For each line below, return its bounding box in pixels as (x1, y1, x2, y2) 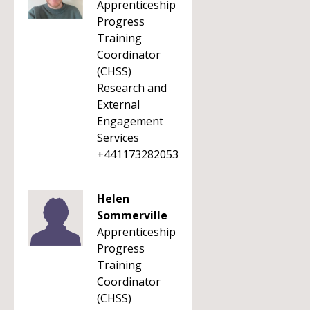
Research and (97, 80, 167, 95)
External (97, 97, 140, 112)
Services (97, 130, 139, 145)
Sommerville (97, 208, 167, 223)
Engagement (97, 113, 163, 129)
